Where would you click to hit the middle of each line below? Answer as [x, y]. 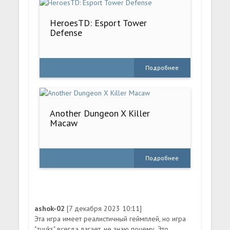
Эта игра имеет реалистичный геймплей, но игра [110, 218]
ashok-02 [51, 208]
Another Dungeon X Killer [100, 113]
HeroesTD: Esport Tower [99, 23]
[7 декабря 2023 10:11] [104, 208]
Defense [66, 32]
